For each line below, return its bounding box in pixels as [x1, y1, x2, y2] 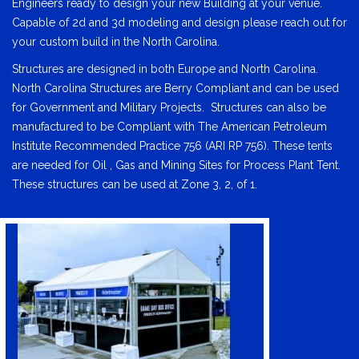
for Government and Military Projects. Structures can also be [12, 101, 326, 115]
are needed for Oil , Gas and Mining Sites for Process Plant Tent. [12, 159, 344, 172]
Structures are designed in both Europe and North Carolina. [12, 63, 321, 76]
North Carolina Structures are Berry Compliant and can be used [12, 82, 339, 95]
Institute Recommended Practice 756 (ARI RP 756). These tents [12, 139, 333, 153]
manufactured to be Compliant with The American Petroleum [12, 120, 327, 134]
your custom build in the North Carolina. [12, 35, 220, 49]
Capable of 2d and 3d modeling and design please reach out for [12, 16, 347, 30]
